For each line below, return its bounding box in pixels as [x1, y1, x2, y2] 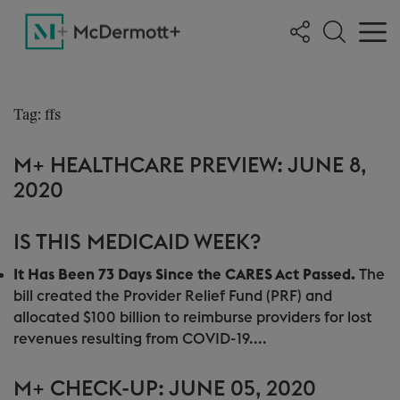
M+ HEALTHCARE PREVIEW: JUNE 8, [13, 155, 366, 177]
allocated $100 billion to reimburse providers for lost [13, 310, 372, 325]
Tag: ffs [13, 108, 61, 123]
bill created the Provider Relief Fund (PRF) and [13, 288, 332, 304]
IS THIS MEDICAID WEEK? [13, 232, 262, 254]
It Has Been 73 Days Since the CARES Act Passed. [13, 267, 359, 282]
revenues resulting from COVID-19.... [13, 331, 267, 346]
